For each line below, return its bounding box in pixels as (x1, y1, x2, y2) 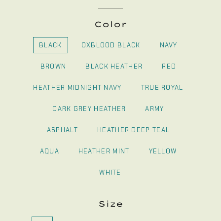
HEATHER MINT (78, 147, 130, 155)
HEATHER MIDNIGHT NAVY (33, 83, 122, 92)
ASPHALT (46, 126, 78, 134)
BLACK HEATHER (85, 62, 143, 71)
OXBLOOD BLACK (81, 41, 141, 49)
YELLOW (148, 147, 177, 155)
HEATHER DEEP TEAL (97, 126, 170, 134)
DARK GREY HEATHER (52, 105, 126, 113)
